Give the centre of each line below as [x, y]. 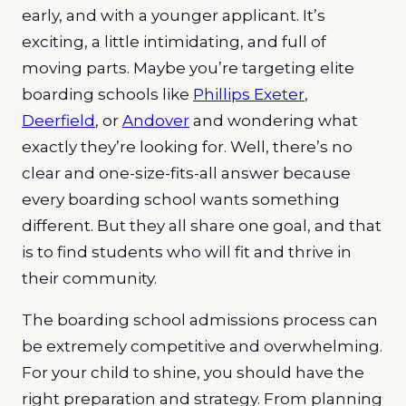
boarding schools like [107, 94]
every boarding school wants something [181, 199]
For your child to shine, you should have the [193, 372]
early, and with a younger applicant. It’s [174, 15]
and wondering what [274, 120]
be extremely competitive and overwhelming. [202, 346]
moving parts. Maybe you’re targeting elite [188, 68]
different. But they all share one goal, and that [202, 225]
